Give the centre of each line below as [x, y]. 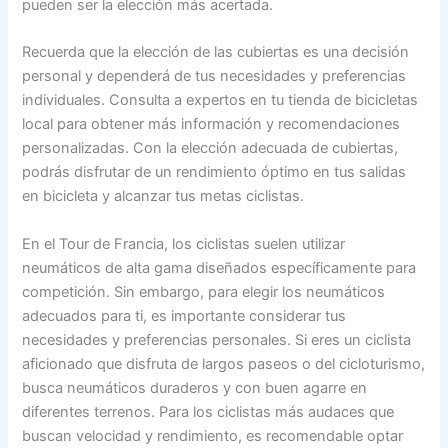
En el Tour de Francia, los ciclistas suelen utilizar [184, 243]
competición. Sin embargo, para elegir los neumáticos [204, 291]
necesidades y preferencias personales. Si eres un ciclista [217, 339]
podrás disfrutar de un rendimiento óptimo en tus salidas [214, 172]
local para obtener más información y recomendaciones [211, 124]
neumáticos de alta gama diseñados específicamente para [219, 267]
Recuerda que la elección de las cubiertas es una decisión [216, 52]
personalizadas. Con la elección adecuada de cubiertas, [210, 148]
